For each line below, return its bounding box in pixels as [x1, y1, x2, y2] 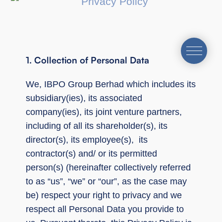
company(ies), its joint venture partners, [26, 107, 182, 117]
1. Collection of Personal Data [26, 54, 149, 65]
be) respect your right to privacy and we [26, 190, 182, 200]
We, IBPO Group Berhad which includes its [26, 79, 196, 89]
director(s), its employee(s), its [26, 134, 148, 145]
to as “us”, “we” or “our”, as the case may [26, 176, 187, 186]
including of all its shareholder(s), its [26, 120, 167, 131]
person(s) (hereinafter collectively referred [26, 162, 191, 172]
